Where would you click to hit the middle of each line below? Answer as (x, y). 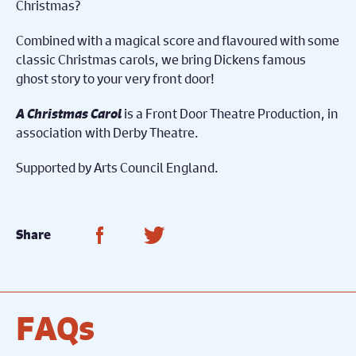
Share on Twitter (227, 233)
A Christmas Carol (69, 113)
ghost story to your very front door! (115, 78)
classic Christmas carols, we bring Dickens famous (161, 59)
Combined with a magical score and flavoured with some (178, 40)
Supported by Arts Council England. (117, 167)
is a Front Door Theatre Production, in (230, 113)
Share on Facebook (184, 233)
